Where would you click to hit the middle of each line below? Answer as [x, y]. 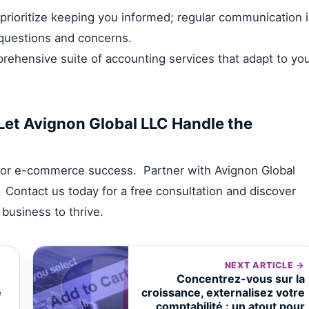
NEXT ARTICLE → [265, 265]
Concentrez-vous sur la [241, 278]
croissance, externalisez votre [223, 292]
